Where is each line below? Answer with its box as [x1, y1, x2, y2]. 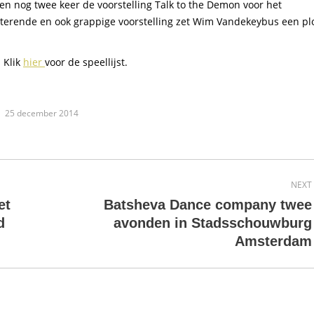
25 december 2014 [4, 107, 78, 119]
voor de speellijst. [45, 55, 128, 69]
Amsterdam [234, 233, 312, 249]
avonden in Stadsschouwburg [113, 215, 312, 231]
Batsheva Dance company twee [103, 197, 312, 212]
